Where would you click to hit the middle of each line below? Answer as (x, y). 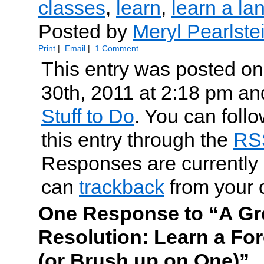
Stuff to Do (88, 116)
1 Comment (117, 49)
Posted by (85, 32)
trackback (122, 187)
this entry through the (137, 140)
